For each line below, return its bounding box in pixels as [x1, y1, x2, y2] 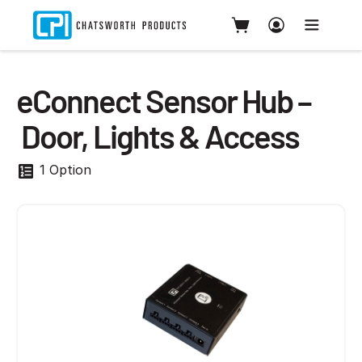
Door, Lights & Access [16, 116, 299, 155]
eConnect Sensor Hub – [16, 81, 311, 120]
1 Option [36, 162, 91, 178]
